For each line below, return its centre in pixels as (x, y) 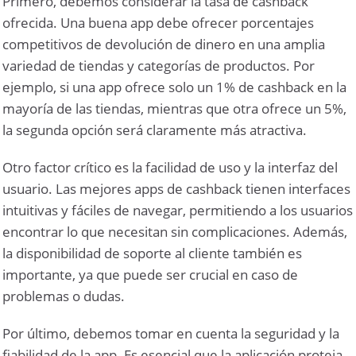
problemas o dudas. (64, 296)
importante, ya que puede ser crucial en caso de (151, 274)
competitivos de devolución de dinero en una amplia (164, 44)
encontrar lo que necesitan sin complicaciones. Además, (175, 231)
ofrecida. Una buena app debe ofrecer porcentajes (159, 22)
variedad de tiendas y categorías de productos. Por (159, 65)
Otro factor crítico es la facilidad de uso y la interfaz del (170, 167)
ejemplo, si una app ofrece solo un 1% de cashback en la (175, 87)
